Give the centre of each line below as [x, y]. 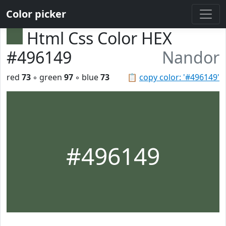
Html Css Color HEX [99, 38]
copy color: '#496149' [179, 77]
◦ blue [87, 77]
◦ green [47, 77]
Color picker [36, 14]
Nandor [191, 57]
